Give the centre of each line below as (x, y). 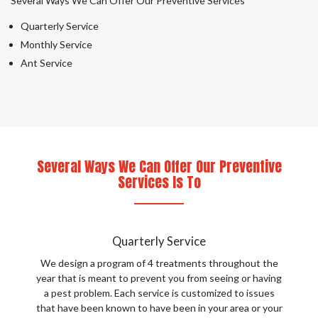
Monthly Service (56, 44)
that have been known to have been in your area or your (159, 308)
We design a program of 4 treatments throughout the (159, 263)
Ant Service (46, 63)
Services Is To (159, 182)
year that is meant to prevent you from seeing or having (159, 278)
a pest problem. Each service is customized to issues (159, 293)
